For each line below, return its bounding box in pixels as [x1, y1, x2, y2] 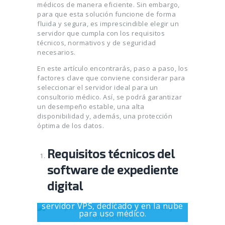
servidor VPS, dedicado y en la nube [42, 200, 183, 212]
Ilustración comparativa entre [53, 193, 172, 204]
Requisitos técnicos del [47, 146, 174, 161]
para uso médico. [78, 208, 147, 219]
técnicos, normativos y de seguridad [37, 38, 156, 48]
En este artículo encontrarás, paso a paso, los [37, 64, 188, 73]
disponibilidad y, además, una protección [37, 111, 172, 121]
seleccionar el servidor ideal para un [37, 83, 158, 92]
